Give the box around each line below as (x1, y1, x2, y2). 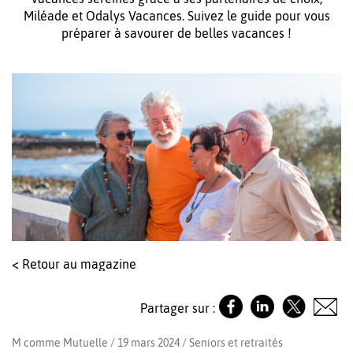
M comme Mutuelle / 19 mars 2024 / (12, 336, 189, 350)
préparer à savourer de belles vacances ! (61, 26, 292, 40)
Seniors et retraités (189, 336, 283, 350)
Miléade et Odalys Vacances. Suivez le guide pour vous (23, 9, 330, 23)
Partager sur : (140, 300, 215, 315)
